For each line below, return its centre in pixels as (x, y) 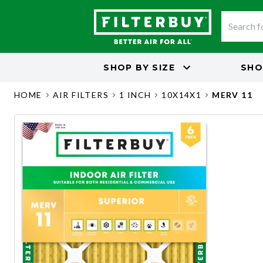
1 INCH (135, 95)
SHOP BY (126, 67)
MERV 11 (232, 95)
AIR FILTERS (81, 95)
